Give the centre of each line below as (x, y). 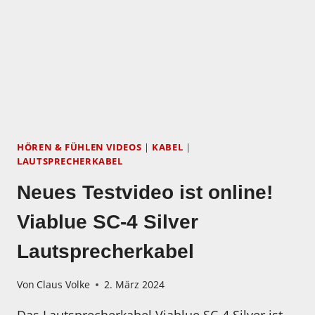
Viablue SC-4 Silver (108, 222)
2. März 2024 (135, 285)
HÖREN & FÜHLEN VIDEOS (79, 148)
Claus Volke (64, 285)
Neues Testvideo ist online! (145, 193)
